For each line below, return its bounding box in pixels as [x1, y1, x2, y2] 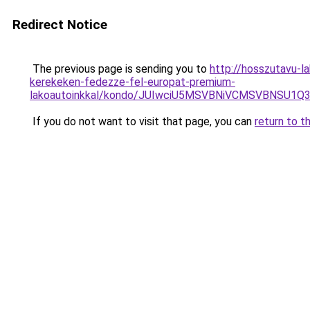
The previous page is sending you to [30, 62, 210, 75]
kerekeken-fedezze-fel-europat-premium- [30, 75, 235, 89]
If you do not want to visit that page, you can [30, 115, 255, 128]
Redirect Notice [12, 17, 107, 33]
